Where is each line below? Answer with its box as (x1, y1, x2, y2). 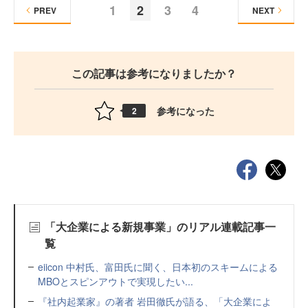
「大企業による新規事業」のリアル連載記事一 (44, 219, 276, 234)
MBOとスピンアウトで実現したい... (38, 274, 193, 288)
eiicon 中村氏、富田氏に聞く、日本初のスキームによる (38, 260, 278, 274)
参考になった (157, 103, 214, 118)
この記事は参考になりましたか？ (71, 65, 236, 81)
